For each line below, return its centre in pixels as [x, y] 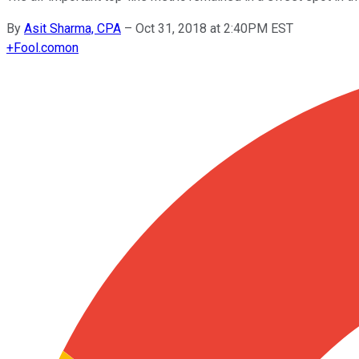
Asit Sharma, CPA [73, 28]
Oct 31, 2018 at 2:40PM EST [214, 28]
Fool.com [39, 47]
